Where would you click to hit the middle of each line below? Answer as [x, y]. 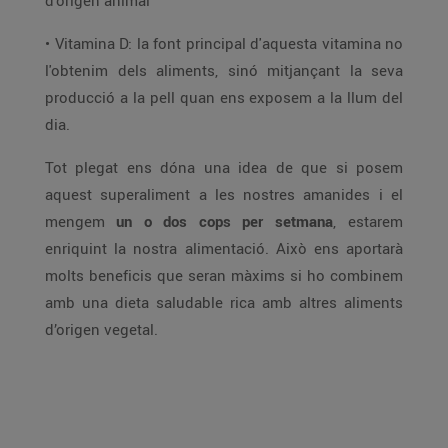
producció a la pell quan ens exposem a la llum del [224, 97]
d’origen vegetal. [101, 329]
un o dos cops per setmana [224, 221]
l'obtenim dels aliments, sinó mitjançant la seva [224, 70]
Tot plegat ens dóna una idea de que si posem [224, 167]
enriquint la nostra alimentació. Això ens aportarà [224, 248]
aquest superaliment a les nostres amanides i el [224, 194]
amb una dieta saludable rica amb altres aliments [224, 302]
